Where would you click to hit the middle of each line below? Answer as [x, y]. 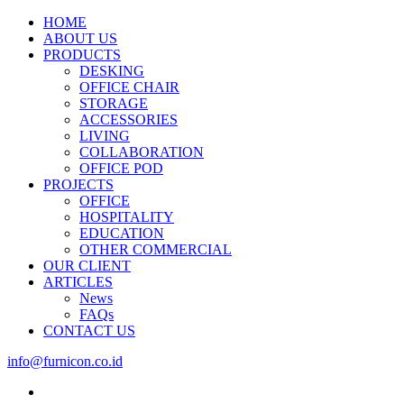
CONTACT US [89, 331]
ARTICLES [78, 282]
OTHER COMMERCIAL [156, 249]
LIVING [105, 136]
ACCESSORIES [129, 119]
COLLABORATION [142, 152]
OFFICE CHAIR [129, 87]
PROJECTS [78, 184]
